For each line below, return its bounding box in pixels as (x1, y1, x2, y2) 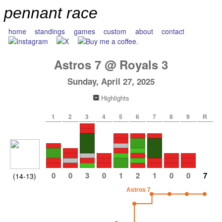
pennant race (4, 4, 98, 22)
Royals (119, 56, 158, 73)
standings (35, 26, 65, 36)
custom (104, 26, 127, 36)
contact (162, 26, 185, 36)
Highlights (99, 93, 129, 103)
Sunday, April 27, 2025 (67, 75, 155, 87)
